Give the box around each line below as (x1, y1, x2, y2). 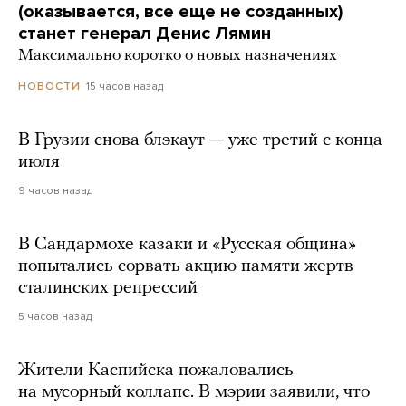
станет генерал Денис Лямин (18, 23, 271, 45)
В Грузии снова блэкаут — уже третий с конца (18, 131, 382, 150)
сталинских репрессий (18, 279, 198, 298)
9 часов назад (18, 184, 92, 198)
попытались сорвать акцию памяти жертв (18, 257, 353, 276)
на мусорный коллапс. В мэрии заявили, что (18, 383, 370, 402)
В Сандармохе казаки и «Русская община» (18, 236, 356, 255)
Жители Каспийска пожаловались (18, 362, 294, 381)
